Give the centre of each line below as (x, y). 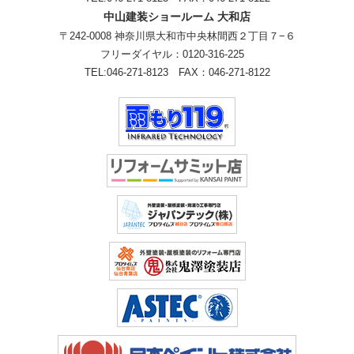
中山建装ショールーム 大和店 (177, 17)
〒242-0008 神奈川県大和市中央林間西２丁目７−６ (177, 36)
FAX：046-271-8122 (224, 73)
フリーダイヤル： (141, 55)
